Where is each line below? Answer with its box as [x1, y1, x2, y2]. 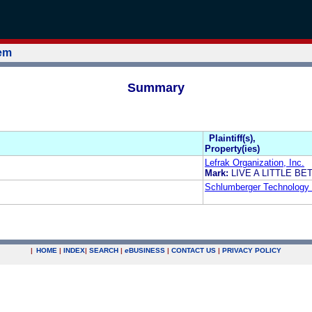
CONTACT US [171, 247, 216, 254]
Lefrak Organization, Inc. [205, 157, 304, 168]
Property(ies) [205, 143, 260, 154]
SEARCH [89, 247, 118, 254]
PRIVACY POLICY [222, 247, 281, 254]
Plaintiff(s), [209, 132, 256, 143]
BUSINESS [129, 247, 165, 254]
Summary [127, 80, 185, 95]
